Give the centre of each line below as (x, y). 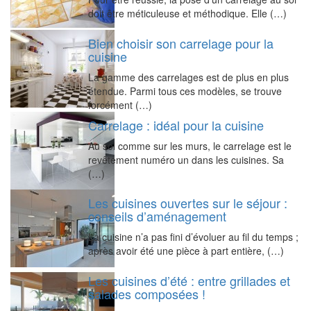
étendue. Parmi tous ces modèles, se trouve (185, 91)
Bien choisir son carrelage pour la (181, 43)
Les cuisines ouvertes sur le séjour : (188, 203)
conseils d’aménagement (157, 216)
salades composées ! (147, 294)
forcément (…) (120, 105)
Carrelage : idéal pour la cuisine (176, 125)
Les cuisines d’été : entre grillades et (189, 281)
